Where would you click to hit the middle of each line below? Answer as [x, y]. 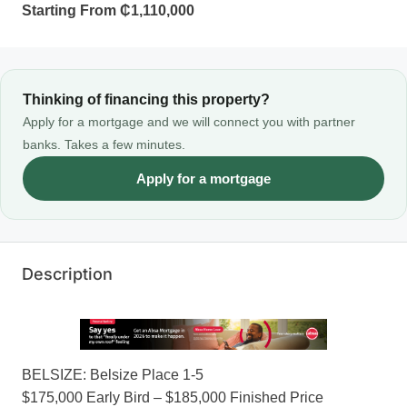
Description [67, 274]
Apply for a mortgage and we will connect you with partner [189, 122]
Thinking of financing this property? [146, 100]
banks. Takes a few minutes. [104, 145]
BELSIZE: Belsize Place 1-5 [113, 375]
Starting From [71, 11]
